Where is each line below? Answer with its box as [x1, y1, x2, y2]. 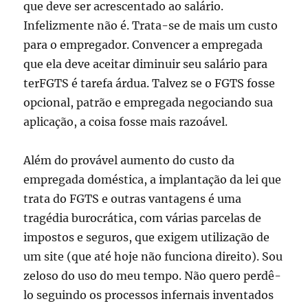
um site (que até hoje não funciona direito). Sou [23, 250, 283, 264]
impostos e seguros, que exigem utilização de [23, 230, 270, 245]
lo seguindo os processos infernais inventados [23, 288, 274, 302]
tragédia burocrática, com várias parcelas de [23, 211, 262, 225]
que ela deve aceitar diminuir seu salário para [23, 57, 268, 71]
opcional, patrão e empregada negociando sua [23, 96, 274, 110]
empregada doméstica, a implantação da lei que [23, 173, 282, 187]
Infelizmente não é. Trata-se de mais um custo [23, 19, 278, 33]
